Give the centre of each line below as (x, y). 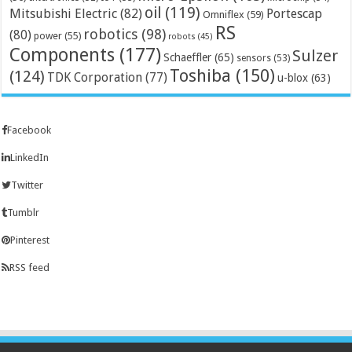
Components (62, 55)
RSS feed (30, 267)
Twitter (27, 185)
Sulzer (315, 55)
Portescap (295, 13)
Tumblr (24, 212)
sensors (254, 58)
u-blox (293, 77)
